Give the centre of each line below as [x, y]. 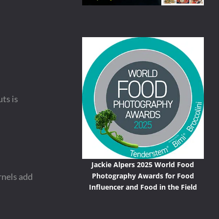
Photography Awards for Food [143, 176]
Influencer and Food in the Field [143, 187]
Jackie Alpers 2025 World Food [143, 165]
